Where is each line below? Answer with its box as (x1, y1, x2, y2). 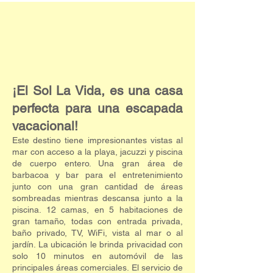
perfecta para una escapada (12, 101, 183, 116)
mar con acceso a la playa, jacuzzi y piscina (12, 147, 183, 157)
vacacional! (12, 118, 78, 133)
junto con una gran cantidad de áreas (12, 182, 183, 191)
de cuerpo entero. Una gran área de (12, 158, 183, 168)
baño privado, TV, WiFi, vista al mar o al (12, 228, 183, 238)
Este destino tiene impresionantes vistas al (12, 135, 183, 145)
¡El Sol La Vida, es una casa (12, 83, 183, 98)
